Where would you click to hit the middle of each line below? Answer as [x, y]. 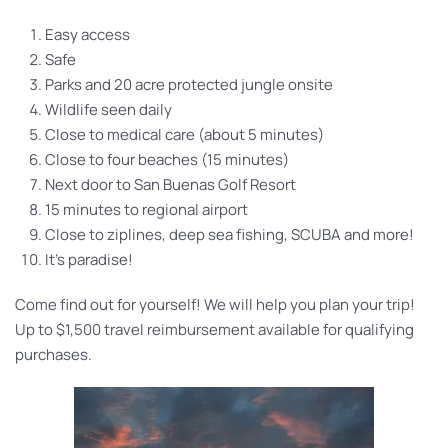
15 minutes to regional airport [146, 209]
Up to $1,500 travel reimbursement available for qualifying [214, 329]
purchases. [53, 354]
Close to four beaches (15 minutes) [167, 159]
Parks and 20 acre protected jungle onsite [189, 84]
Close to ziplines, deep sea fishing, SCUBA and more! [229, 234]
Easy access [87, 34]
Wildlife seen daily [108, 109]
